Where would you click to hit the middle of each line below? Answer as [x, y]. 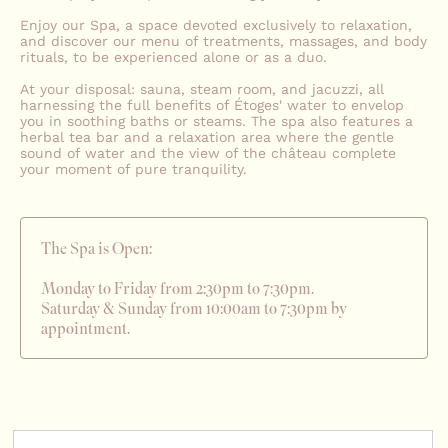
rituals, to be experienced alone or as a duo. [173, 56]
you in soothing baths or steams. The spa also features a [216, 120]
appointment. [85, 327]
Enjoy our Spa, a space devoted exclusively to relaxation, [216, 24]
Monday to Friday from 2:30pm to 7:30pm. [177, 287]
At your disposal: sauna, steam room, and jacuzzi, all [202, 88]
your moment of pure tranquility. [133, 168]
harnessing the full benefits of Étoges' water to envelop [212, 104]
